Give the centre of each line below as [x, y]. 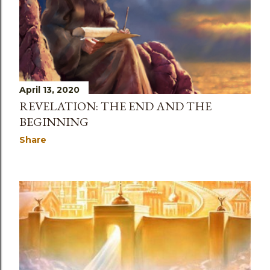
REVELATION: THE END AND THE [115, 106]
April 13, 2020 [49, 90]
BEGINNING [54, 122]
